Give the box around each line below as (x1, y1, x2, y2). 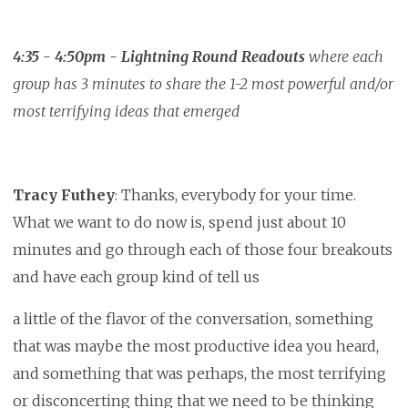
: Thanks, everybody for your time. (114, 186, 356, 205)
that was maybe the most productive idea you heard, (12, 337, 379, 356)
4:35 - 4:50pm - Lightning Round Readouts (12, 47, 305, 66)
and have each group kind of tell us (12, 268, 260, 287)
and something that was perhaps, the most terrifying (12, 364, 386, 383)
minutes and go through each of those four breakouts (12, 240, 393, 260)
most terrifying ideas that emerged (12, 102, 240, 121)
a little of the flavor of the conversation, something (12, 310, 373, 329)
